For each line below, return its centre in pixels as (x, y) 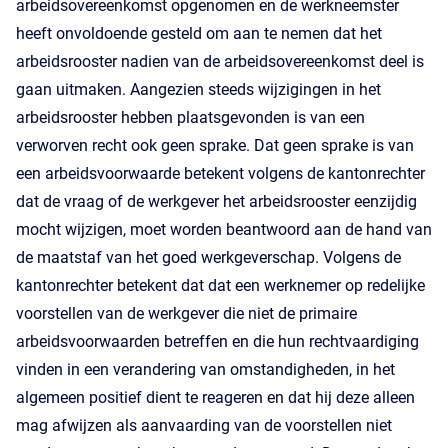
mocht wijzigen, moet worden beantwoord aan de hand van (224, 229)
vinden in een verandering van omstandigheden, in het (205, 369)
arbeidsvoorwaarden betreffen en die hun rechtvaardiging (217, 341)
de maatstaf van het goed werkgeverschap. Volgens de (208, 257)
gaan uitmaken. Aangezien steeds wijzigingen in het (198, 89)
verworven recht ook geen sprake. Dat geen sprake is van (215, 145)
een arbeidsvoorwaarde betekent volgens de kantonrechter (220, 173)
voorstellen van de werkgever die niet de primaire (186, 313)
